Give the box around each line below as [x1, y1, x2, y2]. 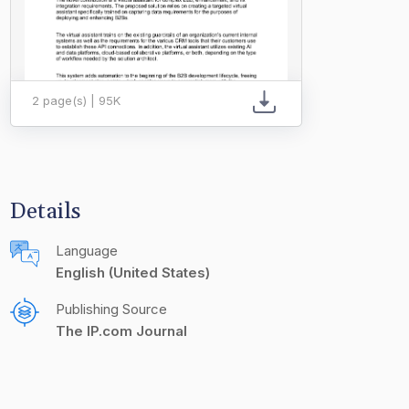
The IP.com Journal [56, 322, 187, 340]
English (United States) [56, 264, 210, 281]
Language [56, 242, 118, 259]
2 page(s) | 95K [32, 93, 121, 108]
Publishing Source [56, 300, 167, 318]
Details [10, 198, 81, 225]
